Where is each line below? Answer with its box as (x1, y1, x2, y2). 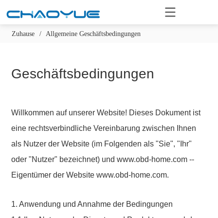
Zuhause (11, 30, 35, 37)
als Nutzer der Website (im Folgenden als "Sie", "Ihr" (11, 140, 192, 148)
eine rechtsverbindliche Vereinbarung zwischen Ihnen (11, 124, 197, 132)
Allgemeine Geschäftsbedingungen (45, 30, 141, 37)
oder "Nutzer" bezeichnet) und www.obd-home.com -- (11, 155, 195, 163)
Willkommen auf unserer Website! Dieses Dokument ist (11, 109, 201, 117)
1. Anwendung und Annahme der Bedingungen (11, 200, 173, 208)
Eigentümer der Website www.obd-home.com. (11, 171, 169, 179)
